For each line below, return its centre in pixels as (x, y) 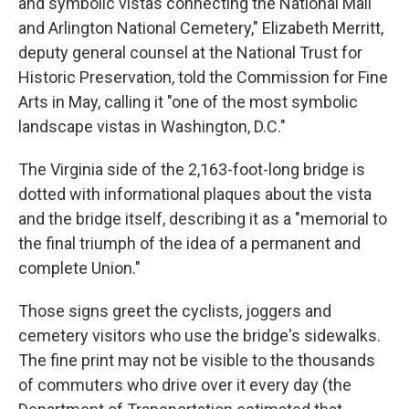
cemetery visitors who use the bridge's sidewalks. (199, 336)
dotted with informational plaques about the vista (195, 194)
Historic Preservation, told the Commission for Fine (203, 77)
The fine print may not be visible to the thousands (197, 360)
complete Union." (79, 268)
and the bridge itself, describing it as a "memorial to (203, 219)
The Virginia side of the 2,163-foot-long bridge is (192, 169)
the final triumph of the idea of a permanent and (189, 243)
